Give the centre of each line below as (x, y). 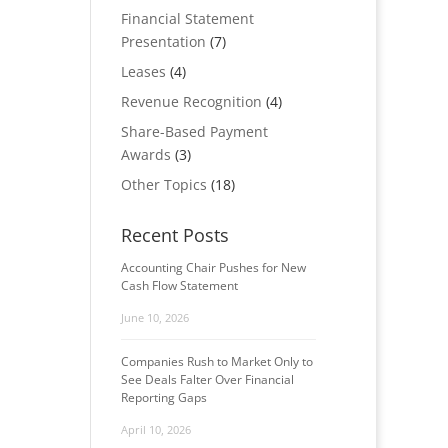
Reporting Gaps (163, 397)
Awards (145, 154)
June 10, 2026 (154, 317)
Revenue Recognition (191, 101)
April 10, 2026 (155, 429)
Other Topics (163, 184)
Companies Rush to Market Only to (216, 361)
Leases (143, 71)
